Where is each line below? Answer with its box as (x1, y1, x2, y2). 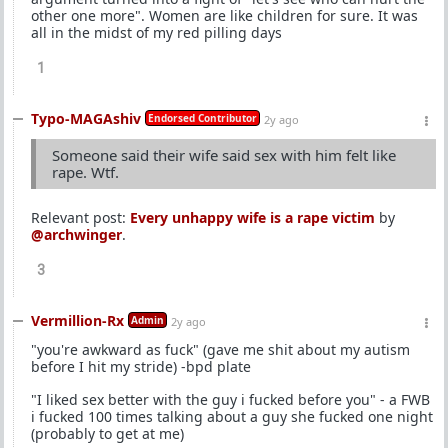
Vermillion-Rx (31, 311, 124, 330)
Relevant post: (31, 208, 130, 227)
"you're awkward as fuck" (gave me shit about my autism (31, 340, 410, 359)
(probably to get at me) (31, 424, 184, 443)
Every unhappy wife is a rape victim (130, 208, 375, 227)
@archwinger (31, 225, 122, 244)
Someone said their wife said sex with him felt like (52, 145, 396, 165)
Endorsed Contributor (148, 111, 257, 125)
